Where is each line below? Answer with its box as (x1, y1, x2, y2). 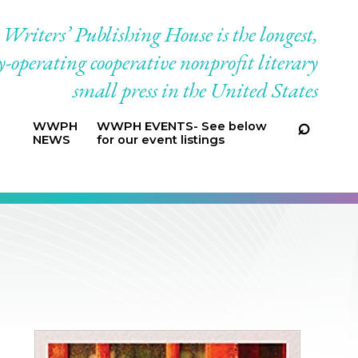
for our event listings (96, 133, 225, 147)
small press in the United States (73, 76, 318, 104)
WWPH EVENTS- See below (96, 119, 267, 133)
